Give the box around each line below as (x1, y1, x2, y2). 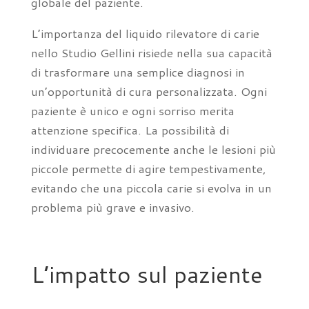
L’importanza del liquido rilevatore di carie (30, 25, 259, 41)
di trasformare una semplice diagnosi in (30, 63, 245, 80)
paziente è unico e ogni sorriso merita (30, 102, 235, 119)
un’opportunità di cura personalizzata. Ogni (30, 83, 267, 99)
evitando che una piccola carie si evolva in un (30, 179, 272, 196)
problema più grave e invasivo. (30, 199, 195, 215)
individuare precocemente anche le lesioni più (30, 141, 276, 157)
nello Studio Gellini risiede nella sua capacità (30, 44, 272, 61)
